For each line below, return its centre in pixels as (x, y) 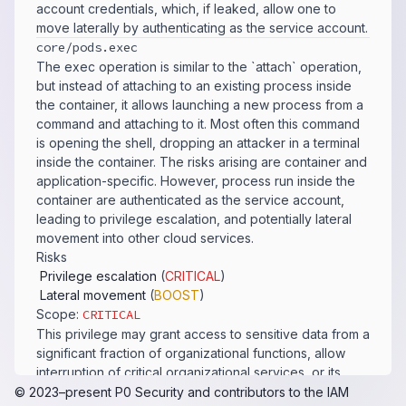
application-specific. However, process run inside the (196, 181)
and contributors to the (256, 392)
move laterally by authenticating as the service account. (202, 28)
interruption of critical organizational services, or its (188, 372)
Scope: (59, 314)
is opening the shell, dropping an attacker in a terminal (198, 143)
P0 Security (150, 392)
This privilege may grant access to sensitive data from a (203, 334)
